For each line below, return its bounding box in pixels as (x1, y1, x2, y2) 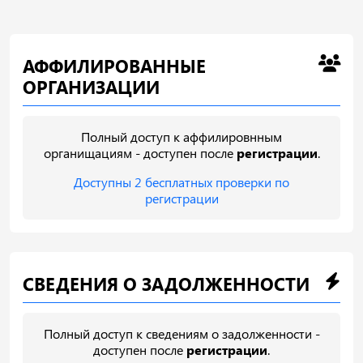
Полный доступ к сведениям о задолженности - (43, 324, 320, 342)
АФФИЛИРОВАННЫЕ (23, 53, 206, 77)
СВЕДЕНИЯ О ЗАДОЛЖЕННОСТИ (23, 271, 310, 295)
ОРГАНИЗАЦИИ (23, 75, 160, 98)
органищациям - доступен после (43, 143, 237, 161)
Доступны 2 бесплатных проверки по (74, 173, 289, 190)
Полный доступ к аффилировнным (81, 127, 282, 145)
